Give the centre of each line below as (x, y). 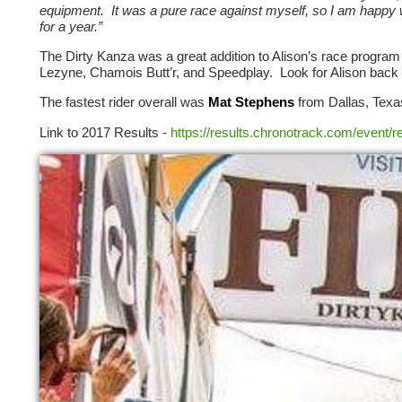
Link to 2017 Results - (105, 132)
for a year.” (73, 26)
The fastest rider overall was (124, 102)
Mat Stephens (251, 102)
